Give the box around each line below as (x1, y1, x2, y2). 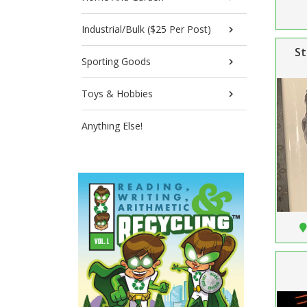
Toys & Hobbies (82, 86, 153, 100)
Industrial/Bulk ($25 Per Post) (82, 22, 211, 36)
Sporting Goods (82, 54, 151, 68)
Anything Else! (82, 119, 143, 132)
